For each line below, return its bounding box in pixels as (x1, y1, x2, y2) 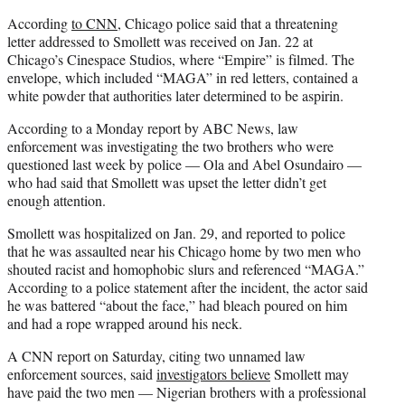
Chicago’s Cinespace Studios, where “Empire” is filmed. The (7, 50, 354, 70)
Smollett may (270, 364, 349, 384)
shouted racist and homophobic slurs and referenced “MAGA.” (7, 259, 364, 279)
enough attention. (7, 191, 106, 211)
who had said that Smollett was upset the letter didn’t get (7, 173, 326, 193)
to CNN (71, 14, 118, 33)
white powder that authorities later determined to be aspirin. (7, 86, 344, 106)
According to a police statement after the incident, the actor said (7, 278, 368, 297)
